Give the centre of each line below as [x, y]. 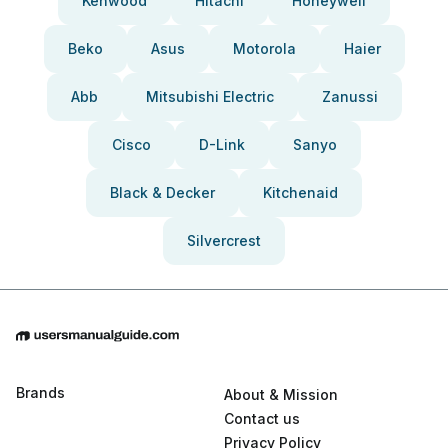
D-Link [221, 144]
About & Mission [281, 395]
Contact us [262, 419]
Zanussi [349, 96]
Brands [40, 393]
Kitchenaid [300, 192]
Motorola [264, 48]
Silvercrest [224, 240]
